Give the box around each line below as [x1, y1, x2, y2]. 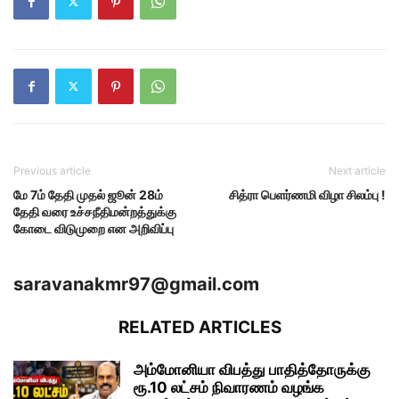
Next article [329, 163, 386, 177]
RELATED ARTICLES [118, 316, 281, 338]
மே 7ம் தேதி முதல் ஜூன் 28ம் [13, 186, 163, 202]
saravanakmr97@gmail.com [13, 273, 259, 295]
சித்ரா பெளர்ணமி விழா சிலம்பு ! [229, 186, 386, 202]
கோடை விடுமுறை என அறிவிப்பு [13, 220, 174, 236]
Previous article [13, 163, 91, 177]
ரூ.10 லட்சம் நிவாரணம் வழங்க [134, 378, 324, 396]
